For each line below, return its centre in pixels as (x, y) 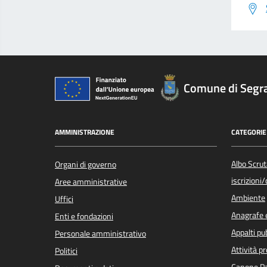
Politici (66, 251)
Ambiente (248, 198)
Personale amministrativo (100, 233)
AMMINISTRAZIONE (85, 132)
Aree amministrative (91, 181)
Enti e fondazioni (84, 216)
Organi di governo (86, 164)
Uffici (64, 199)
